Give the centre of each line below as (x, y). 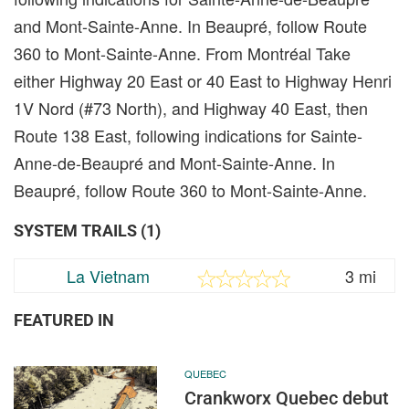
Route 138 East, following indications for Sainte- (188, 135)
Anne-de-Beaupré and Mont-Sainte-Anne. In (174, 162)
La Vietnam (108, 275)
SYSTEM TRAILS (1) (87, 230)
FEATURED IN (64, 320)
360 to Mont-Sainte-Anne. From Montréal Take (182, 52)
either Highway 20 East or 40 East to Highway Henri (203, 80)
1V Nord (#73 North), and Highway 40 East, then (191, 107)
